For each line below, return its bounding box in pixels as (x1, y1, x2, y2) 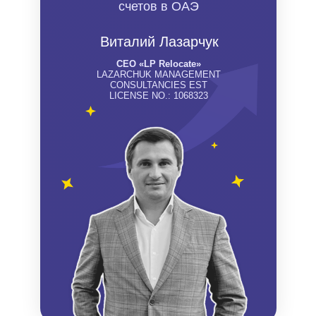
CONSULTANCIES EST (109, 80, 207, 90)
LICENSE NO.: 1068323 (109, 90, 208, 101)
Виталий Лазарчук (99, 34, 219, 49)
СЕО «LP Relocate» (116, 59, 201, 69)
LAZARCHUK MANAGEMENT (96, 69, 221, 80)
